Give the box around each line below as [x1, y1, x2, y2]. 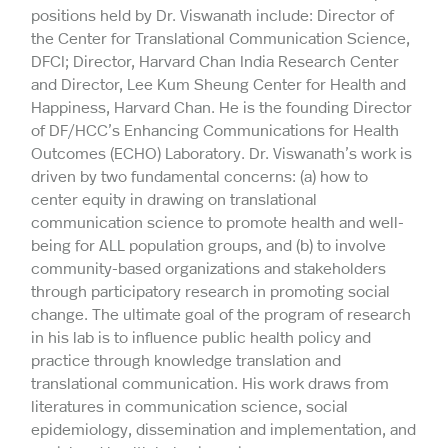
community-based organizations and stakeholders [31, 257, 386, 279]
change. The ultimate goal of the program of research [31, 303, 411, 325]
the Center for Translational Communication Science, [31, 27, 410, 49]
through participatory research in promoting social [31, 280, 390, 302]
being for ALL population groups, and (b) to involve [31, 234, 386, 256]
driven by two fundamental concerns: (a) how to [31, 165, 368, 187]
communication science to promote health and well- [31, 211, 404, 233]
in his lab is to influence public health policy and [31, 326, 371, 348]
